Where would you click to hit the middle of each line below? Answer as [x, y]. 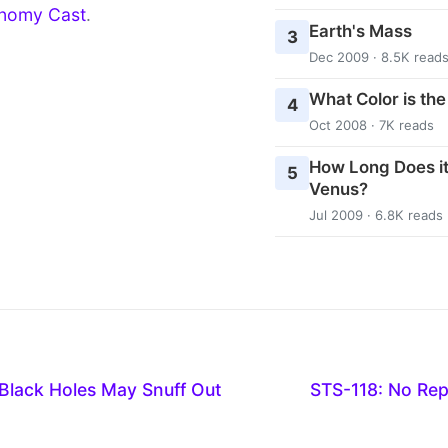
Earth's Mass [360, 30]
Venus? [338, 189]
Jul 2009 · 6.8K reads [375, 215]
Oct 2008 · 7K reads [371, 125]
